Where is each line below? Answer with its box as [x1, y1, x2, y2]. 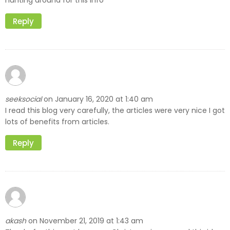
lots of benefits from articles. [5, 117, 109, 127]
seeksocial [5, 93, 42, 104]
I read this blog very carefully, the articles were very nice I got [5, 105, 225, 116]
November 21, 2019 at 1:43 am [40, 215, 143, 226]
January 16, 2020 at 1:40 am [55, 93, 153, 104]
